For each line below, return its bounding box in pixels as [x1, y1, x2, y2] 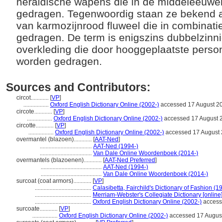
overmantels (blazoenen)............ [16, 157, 103, 164]
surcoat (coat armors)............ [16, 177, 93, 184]
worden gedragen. [16, 55, 105, 67]
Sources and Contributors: [6, 81, 151, 94]
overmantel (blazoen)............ [16, 136, 93, 143]
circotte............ [16, 122, 55, 129]
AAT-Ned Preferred [105, 157, 155, 164]
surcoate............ [16, 205, 59, 212]
